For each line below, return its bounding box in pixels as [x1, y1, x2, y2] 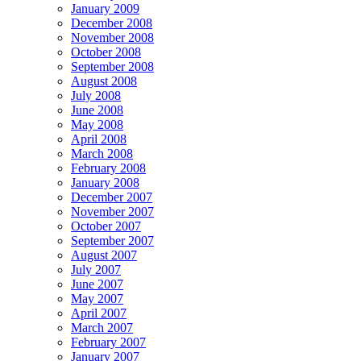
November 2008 [71, 30, 154, 44]
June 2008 [71, 102, 123, 117]
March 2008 [71, 146, 133, 160]
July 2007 [71, 262, 121, 276]
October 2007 [71, 218, 141, 233]
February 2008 [71, 160, 146, 175]
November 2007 [71, 204, 154, 218]
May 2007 [71, 291, 123, 305]
